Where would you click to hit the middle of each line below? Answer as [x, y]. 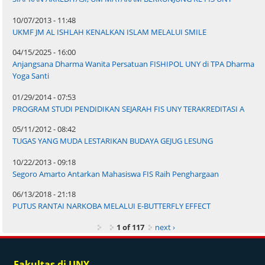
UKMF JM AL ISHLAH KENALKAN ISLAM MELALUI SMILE [110, 32]
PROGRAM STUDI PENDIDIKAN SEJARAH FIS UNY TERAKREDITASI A [129, 109]
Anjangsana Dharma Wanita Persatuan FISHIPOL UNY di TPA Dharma [134, 64]
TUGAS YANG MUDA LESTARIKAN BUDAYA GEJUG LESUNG [113, 141]
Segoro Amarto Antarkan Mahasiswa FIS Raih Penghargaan [116, 174]
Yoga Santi [31, 76]
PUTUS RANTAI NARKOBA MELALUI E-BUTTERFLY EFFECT [112, 206]
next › [165, 227]
